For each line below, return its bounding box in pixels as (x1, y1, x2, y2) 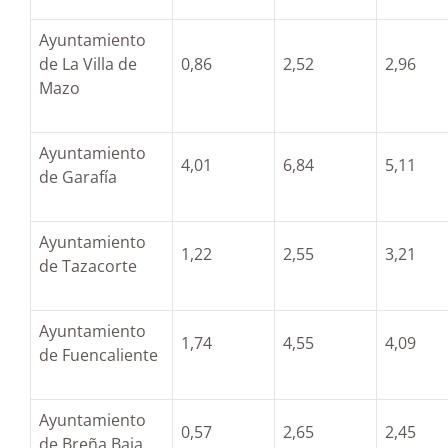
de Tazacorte (39, 255, 137, 277)
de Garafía (39, 166, 117, 188)
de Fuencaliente (39, 344, 158, 366)
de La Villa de (39, 53, 137, 75)
